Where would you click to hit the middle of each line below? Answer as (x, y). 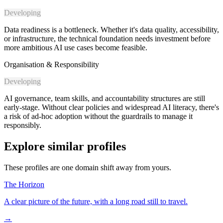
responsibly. (23, 125)
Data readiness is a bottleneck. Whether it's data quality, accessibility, (111, 30)
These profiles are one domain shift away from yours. (88, 168)
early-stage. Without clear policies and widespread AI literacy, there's (111, 108)
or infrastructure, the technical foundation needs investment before (107, 39)
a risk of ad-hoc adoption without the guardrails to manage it (98, 116)
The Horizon (24, 185)
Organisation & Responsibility (52, 65)
